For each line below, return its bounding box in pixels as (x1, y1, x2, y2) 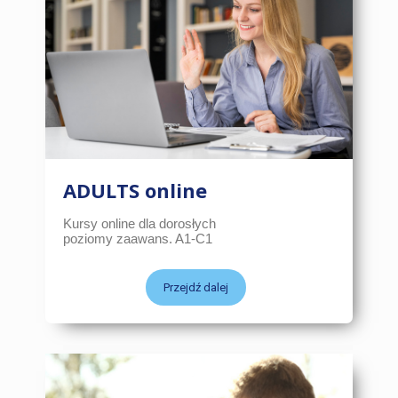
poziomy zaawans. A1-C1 (63, 230, 213, 246)
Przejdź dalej (163, 280, 228, 294)
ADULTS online (63, 176, 208, 203)
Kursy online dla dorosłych (63, 215, 217, 231)
